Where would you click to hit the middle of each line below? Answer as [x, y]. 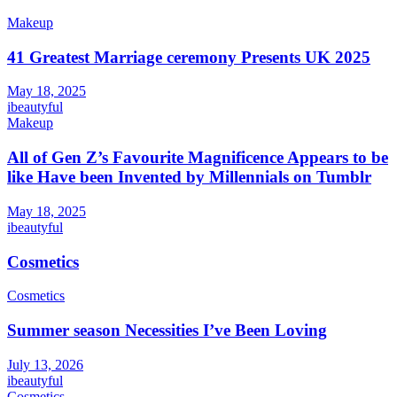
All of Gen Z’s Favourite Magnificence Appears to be [198, 158]
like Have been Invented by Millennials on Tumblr [189, 177]
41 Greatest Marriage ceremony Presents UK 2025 [189, 57]
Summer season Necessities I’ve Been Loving [167, 331]
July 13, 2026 [45, 364]
